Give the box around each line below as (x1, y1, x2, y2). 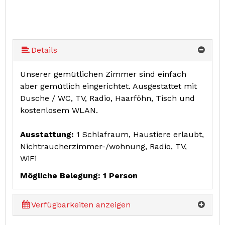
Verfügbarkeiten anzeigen (31, 199, 131, 209)
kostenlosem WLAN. (20, 105, 98, 115)
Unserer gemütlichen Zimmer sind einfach (20, 69, 186, 79)
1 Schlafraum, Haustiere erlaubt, (76, 129, 204, 139)
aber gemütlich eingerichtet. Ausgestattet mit (20, 81, 197, 91)
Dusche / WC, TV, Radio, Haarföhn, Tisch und (20, 93, 195, 103)
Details (31, 45, 58, 55)
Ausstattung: (20, 129, 76, 139)
